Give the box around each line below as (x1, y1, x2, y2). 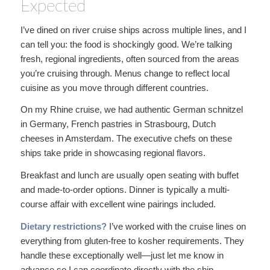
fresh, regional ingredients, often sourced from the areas (20, 53, 239, 64)
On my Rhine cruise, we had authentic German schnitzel (20, 104, 243, 115)
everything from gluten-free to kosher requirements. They (20, 235, 244, 246)
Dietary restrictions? (20, 221, 107, 231)
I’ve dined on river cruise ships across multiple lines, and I (20, 24, 246, 35)
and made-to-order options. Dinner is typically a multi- (20, 184, 230, 195)
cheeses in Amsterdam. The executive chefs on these (20, 133, 232, 144)
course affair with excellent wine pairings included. (20, 199, 216, 209)
